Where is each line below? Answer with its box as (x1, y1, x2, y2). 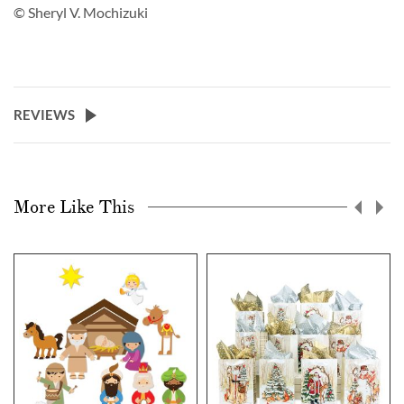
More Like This (14, 195, 134, 219)
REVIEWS (14, 106, 75, 123)
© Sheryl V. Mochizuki (14, 3, 148, 21)
